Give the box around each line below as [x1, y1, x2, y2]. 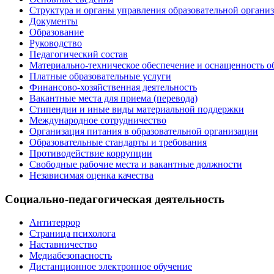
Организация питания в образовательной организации [29, 125, 258, 136]
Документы [29, 15, 78, 26]
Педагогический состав [29, 48, 128, 59]
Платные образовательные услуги [29, 70, 171, 81]
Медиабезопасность [29, 250, 112, 261]
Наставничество [29, 239, 97, 250]
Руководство [29, 37, 82, 48]
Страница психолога [29, 228, 116, 239]
